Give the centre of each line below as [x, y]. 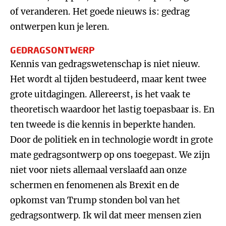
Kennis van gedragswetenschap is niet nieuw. [105, 64]
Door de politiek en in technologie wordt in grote [111, 140]
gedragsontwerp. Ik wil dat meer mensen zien [106, 215]
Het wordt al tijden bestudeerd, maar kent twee [108, 79]
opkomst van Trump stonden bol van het [95, 200]
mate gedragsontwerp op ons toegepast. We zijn [110, 155]
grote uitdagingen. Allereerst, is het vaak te [100, 94]
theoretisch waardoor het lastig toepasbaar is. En [112, 109]
